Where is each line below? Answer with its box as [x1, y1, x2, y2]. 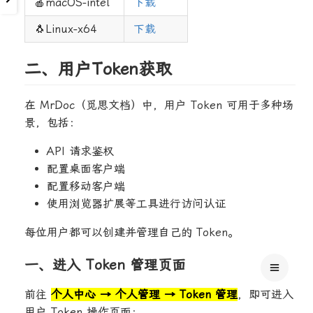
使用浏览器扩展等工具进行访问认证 [47, 197, 226, 211]
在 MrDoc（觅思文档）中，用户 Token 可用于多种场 [24, 99, 293, 112]
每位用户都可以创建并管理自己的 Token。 [24, 226, 239, 240]
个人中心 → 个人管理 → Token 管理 [51, 288, 238, 302]
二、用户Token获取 [24, 59, 172, 80]
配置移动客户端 [47, 180, 125, 194]
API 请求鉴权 [47, 145, 114, 159]
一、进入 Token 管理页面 [24, 256, 186, 274]
